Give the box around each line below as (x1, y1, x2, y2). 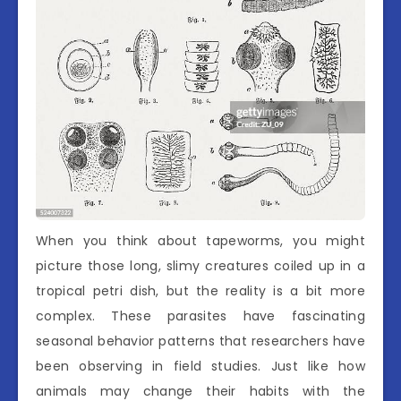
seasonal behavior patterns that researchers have (36, 331, 365, 350)
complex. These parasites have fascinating (36, 306, 365, 325)
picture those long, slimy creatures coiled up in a (36, 256, 365, 275)
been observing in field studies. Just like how (36, 356, 365, 375)
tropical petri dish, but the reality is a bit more (36, 281, 365, 300)
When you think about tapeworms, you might (36, 231, 365, 250)
